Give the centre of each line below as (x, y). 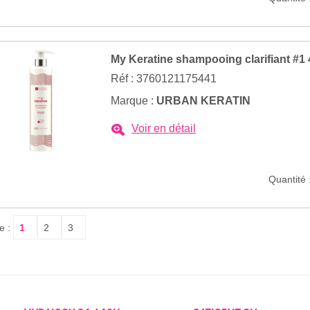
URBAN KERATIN (203, 101)
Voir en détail (164, 128)
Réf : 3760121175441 (164, 79)
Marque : (134, 101)
